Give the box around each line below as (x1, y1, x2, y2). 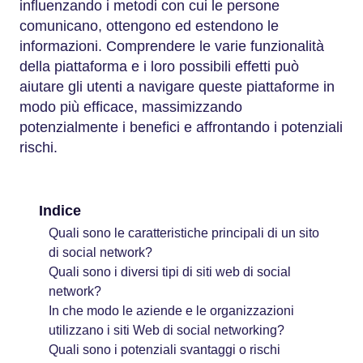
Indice (39, 202, 82, 219)
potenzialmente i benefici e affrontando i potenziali (19, 119, 343, 135)
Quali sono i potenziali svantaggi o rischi (49, 342, 280, 357)
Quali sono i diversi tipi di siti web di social (49, 264, 291, 279)
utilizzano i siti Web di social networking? (49, 322, 284, 337)
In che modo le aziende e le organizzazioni (49, 303, 294, 318)
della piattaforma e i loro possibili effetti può (19, 58, 299, 75)
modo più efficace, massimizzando (19, 99, 242, 115)
